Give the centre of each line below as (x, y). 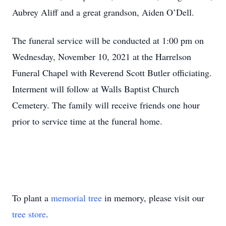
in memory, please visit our (153, 198)
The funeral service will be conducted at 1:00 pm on (108, 40)
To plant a (32, 198)
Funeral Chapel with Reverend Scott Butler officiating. (112, 73)
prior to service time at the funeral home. (87, 121)
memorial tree (76, 198)
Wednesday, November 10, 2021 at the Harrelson (102, 56)
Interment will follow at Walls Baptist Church (96, 89)
